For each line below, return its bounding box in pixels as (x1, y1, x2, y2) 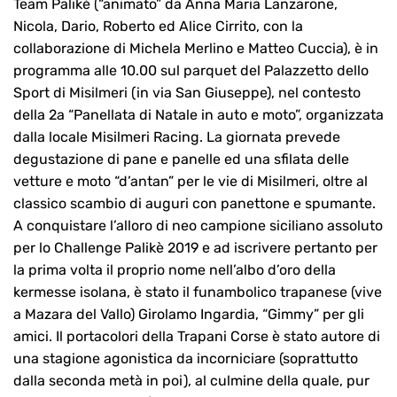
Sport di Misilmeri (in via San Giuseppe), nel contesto (13, 84, 361, 102)
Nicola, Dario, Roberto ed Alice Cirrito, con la (13, 18, 303, 35)
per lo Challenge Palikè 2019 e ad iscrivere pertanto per (13, 239, 378, 257)
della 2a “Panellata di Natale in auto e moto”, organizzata (13, 106, 384, 124)
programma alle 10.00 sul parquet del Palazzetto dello (13, 62, 369, 80)
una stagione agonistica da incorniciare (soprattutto (13, 350, 358, 368)
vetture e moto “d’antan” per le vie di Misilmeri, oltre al (13, 173, 368, 191)
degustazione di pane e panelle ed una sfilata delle (13, 151, 349, 168)
